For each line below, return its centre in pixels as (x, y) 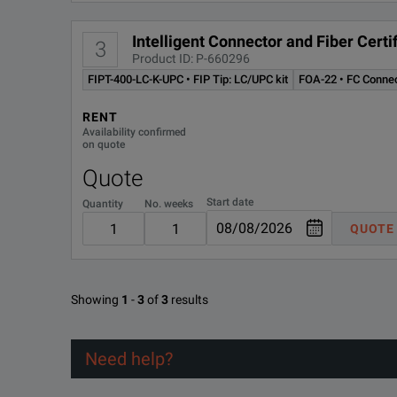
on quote (104, 144)
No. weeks (169, 203)
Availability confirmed (134, 132)
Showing (95, 300)
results (190, 300)
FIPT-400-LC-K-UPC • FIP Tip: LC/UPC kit (188, 80)
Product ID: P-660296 (191, 58)
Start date (230, 202)
